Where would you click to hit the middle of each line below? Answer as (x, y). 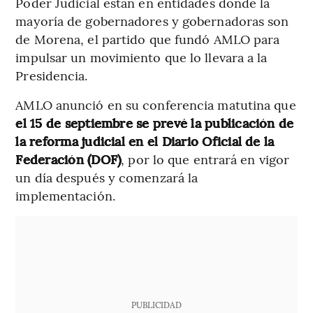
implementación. (65, 195)
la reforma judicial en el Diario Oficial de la (145, 140)
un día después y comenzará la (107, 177)
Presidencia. (52, 75)
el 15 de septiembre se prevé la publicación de (155, 122)
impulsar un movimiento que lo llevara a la (141, 57)
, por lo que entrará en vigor (205, 159)
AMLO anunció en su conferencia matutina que (156, 104)
